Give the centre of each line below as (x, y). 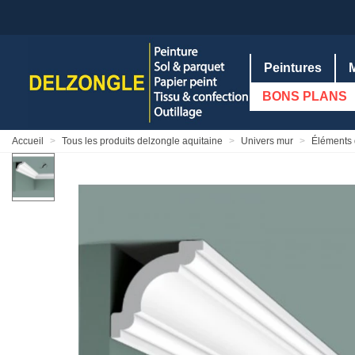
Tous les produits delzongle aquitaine (142, 141)
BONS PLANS (305, 96)
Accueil (28, 141)
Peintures (293, 68)
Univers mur (267, 141)
